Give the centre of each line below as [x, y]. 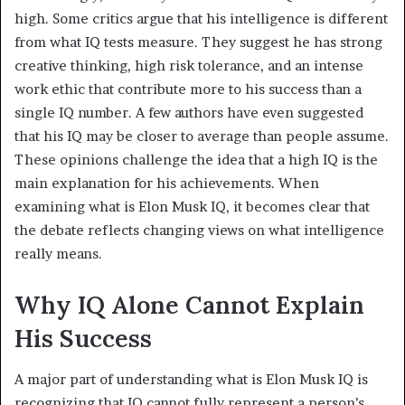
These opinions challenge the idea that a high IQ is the [196, 160]
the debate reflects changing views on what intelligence [199, 231]
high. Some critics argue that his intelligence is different [201, 19]
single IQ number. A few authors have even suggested [189, 113]
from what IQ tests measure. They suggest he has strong [198, 42]
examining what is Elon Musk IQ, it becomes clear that [192, 207]
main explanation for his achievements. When [167, 184]
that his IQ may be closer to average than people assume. [202, 137]
